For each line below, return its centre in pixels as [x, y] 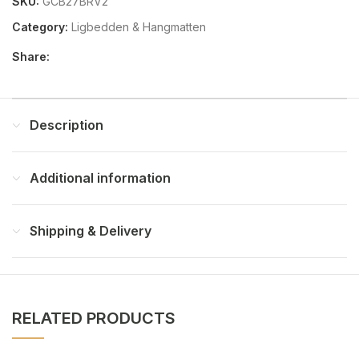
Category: [40, 27]
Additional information [101, 178]
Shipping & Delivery [91, 231]
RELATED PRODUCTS [94, 318]
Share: [31, 56]
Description [67, 125]
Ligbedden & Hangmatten [139, 27]
